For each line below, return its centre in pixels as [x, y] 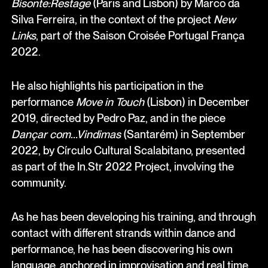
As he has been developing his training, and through [133, 217]
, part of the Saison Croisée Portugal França [140, 35]
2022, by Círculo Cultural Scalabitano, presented [128, 150]
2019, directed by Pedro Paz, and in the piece [118, 118]
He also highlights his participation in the [107, 86]
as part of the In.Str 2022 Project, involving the [122, 167]
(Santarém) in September [183, 134]
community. [39, 183]
